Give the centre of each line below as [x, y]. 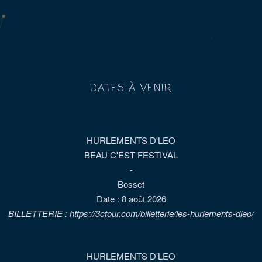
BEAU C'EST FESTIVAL [131, 155]
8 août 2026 [144, 199]
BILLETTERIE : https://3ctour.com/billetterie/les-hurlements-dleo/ [131, 213]
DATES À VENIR [131, 88]
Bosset [131, 184]
